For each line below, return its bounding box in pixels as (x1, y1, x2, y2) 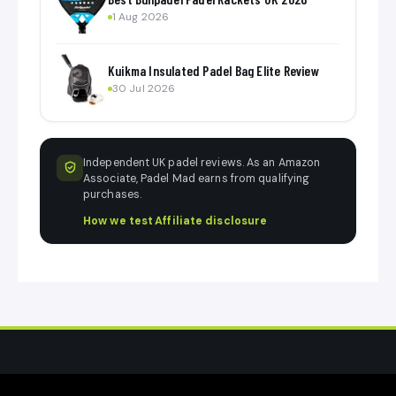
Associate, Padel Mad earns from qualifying (83, 171, 310, 186)
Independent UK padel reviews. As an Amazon (83, 155, 321, 170)
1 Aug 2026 (112, 9, 169, 24)
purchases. (83, 187, 141, 202)
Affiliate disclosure (155, 214, 268, 229)
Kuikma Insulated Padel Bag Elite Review (108, 61, 319, 79)
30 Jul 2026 (112, 80, 176, 95)
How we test (83, 214, 154, 229)
